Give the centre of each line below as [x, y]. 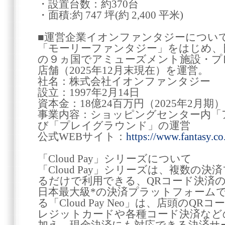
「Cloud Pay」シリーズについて [115, 159]
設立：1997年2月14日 [89, 92]
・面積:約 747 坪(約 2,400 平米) [110, 15]
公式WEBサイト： [82, 137]
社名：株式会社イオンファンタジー [124, 81]
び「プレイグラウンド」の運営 [114, 126]
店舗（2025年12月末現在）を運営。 [123, 70]
